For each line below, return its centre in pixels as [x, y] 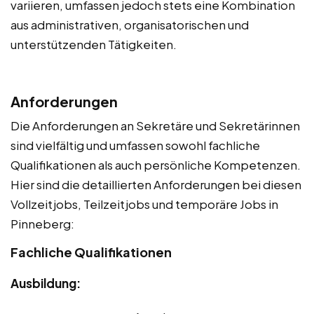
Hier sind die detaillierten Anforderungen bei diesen [156, 184]
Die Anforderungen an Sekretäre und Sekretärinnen [155, 125]
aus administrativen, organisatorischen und [130, 25]
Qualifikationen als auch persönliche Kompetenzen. [156, 165]
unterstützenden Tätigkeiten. [94, 44]
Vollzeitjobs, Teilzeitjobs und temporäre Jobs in [144, 204]
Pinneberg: [42, 224]
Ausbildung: [46, 283]
